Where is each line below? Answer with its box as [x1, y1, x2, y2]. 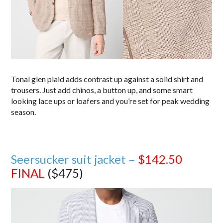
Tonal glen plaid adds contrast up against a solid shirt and [11, 74, 204, 84]
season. [11, 107, 36, 116]
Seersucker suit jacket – [11, 151, 138, 166]
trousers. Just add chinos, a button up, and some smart [11, 85, 193, 95]
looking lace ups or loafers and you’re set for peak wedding [11, 96, 210, 106]
